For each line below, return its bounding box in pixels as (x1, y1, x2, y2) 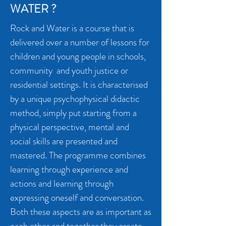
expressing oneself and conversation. (10, 191, 144, 204)
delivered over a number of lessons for (10, 35, 149, 49)
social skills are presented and (10, 134, 118, 148)
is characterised (90, 78, 148, 91)
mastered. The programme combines (10, 148, 146, 162)
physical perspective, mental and (10, 120, 129, 134)
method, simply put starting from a (10, 106, 137, 120)
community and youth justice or (10, 64, 128, 77)
